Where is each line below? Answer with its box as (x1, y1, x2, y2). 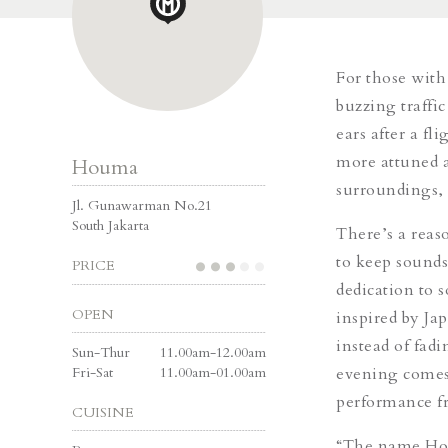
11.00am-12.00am (160, 342, 266, 362)
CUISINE (72, 402, 134, 422)
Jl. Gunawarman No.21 (72, 195, 212, 215)
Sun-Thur (72, 342, 130, 362)
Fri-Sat (72, 362, 113, 382)
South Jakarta (72, 215, 149, 235)
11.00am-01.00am (160, 362, 266, 382)
